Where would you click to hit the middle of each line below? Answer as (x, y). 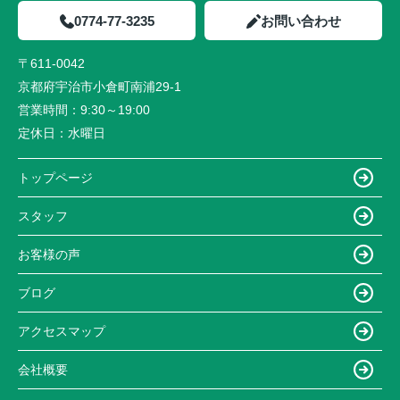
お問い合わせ (300, 21)
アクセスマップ (62, 331)
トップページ (55, 177)
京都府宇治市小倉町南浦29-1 (101, 87)
